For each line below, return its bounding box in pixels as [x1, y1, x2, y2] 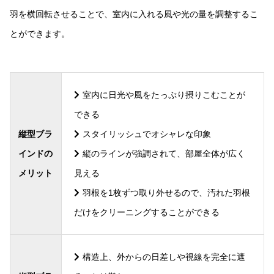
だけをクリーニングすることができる [73, 207, 220, 217]
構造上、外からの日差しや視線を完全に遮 [83, 251, 246, 262]
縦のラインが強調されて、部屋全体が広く [83, 148, 246, 158]
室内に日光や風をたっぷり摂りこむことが [83, 89, 246, 100]
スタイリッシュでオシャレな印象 [83, 128, 212, 139]
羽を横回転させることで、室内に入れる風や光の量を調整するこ [9, 9, 258, 19]
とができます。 [9, 28, 70, 39]
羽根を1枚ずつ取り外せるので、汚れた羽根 [83, 187, 251, 198]
